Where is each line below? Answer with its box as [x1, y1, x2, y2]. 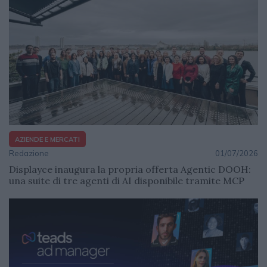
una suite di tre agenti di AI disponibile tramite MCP [9, 175, 244, 187]
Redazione [9, 148, 49, 159]
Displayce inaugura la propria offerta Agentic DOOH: [9, 163, 251, 176]
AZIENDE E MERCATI [15, 135, 80, 144]
